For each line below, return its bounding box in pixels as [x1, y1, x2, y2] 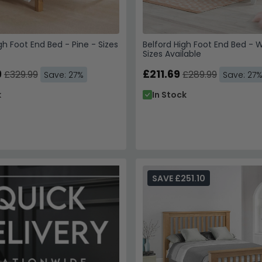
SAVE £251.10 [151, 172, 205, 184]
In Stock [151, 88, 187, 101]
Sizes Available [142, 47, 201, 60]
